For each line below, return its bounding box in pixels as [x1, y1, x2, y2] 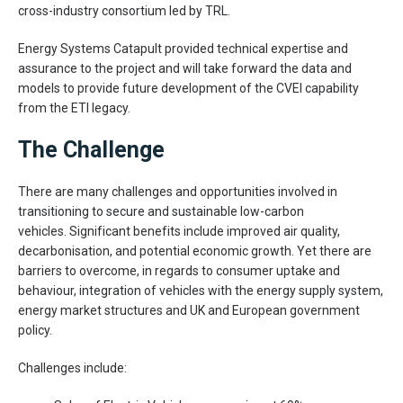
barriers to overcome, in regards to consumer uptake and [18, 264, 340, 278]
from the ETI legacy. [18, 101, 130, 115]
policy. [18, 323, 52, 337]
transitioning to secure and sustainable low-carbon [18, 204, 304, 219]
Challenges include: [18, 361, 127, 375]
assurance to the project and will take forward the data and [18, 61, 352, 76]
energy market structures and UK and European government [18, 303, 360, 318]
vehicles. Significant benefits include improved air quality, [18, 224, 340, 238]
